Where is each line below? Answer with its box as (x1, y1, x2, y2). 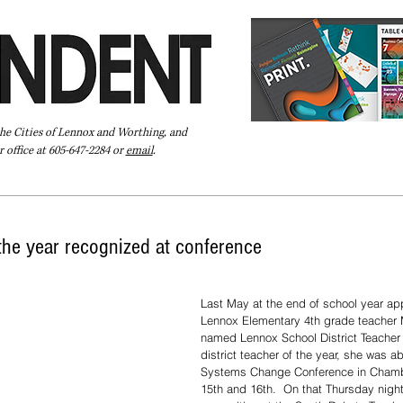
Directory (140, 176, 194, 193)
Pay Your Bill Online (8, 176, 122, 193)
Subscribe (267, 176, 326, 193)
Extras (212, 176, 249, 193)
